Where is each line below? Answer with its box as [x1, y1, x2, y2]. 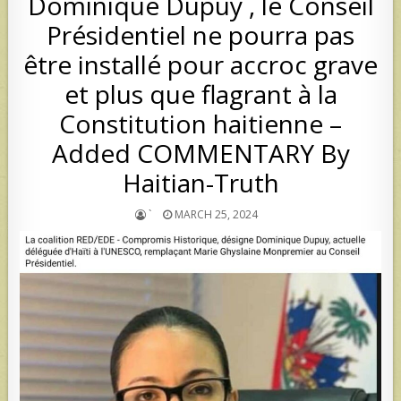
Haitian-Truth [122, 165, 279, 200]
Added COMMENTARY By [51, 135, 350, 170]
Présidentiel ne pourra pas [47, 17, 354, 52]
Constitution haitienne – [59, 106, 342, 141]
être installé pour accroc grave [23, 47, 378, 81]
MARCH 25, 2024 [171, 206, 258, 222]
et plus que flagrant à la [64, 76, 337, 111]
